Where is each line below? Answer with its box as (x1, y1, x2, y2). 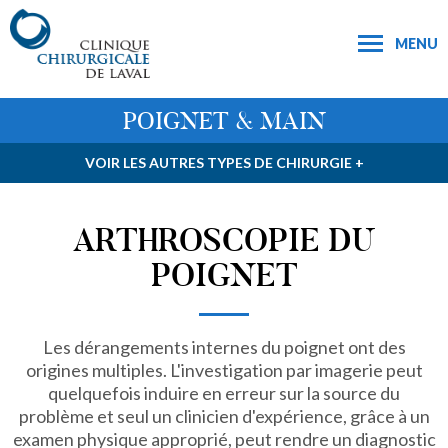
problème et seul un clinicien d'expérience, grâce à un (18, 405, 430, 427)
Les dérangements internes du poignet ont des (42, 336, 406, 358)
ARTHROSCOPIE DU (72, 220, 376, 261)
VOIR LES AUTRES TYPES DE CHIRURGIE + (84, 154, 364, 171)
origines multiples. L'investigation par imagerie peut (25, 359, 423, 381)
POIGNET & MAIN (122, 106, 326, 136)
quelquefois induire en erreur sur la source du (48, 382, 400, 404)
